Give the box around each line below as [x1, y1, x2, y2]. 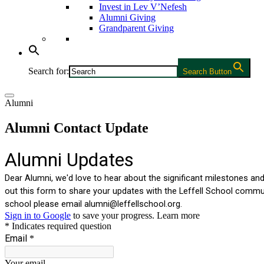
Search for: [28, 65, 69, 76]
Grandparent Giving [99, 22, 174, 33]
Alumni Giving [99, 12, 156, 22]
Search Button [183, 67, 232, 76]
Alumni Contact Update [5, 120, 148, 136]
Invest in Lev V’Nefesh [99, 1, 187, 12]
